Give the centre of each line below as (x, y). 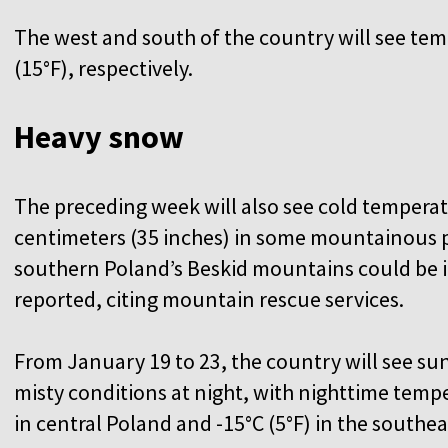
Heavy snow (102, 136)
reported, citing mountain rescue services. (211, 298)
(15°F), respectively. (105, 67)
